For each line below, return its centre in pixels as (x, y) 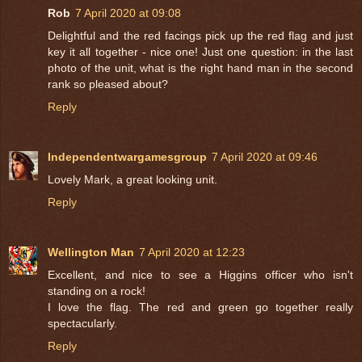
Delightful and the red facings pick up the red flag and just (200, 35)
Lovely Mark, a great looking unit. (133, 179)
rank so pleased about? (108, 84)
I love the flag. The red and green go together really (200, 307)
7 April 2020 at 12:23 (192, 252)
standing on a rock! (97, 290)
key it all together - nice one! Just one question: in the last (200, 51)
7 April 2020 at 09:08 (128, 13)
